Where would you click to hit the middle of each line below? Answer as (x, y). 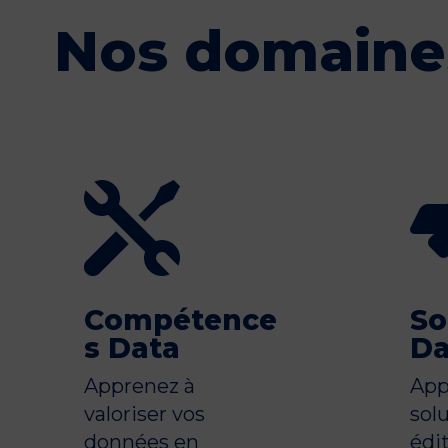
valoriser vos (144, 414)
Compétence (180, 320)
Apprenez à (139, 386)
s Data (131, 348)
